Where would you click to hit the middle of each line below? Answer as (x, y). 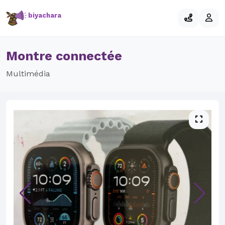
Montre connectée (64, 56)
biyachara (44, 15)
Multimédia (28, 74)
